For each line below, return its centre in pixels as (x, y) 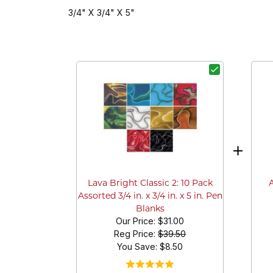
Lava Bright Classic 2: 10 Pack (150, 184)
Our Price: (137, 221)
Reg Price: (136, 234)
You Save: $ (141, 246)
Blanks (150, 209)
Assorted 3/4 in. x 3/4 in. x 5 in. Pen (150, 197)
